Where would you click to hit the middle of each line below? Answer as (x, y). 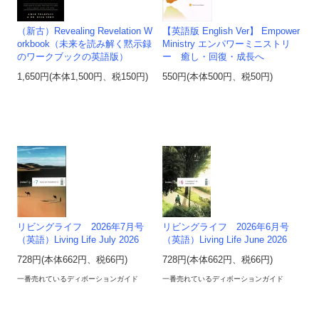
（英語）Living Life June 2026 (225, 240)
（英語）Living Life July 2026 (78, 240)
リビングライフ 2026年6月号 (226, 228)
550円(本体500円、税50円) (218, 77)
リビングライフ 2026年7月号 (81, 228)
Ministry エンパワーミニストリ (227, 45)
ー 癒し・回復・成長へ (214, 57)
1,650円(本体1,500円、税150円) (83, 77)
